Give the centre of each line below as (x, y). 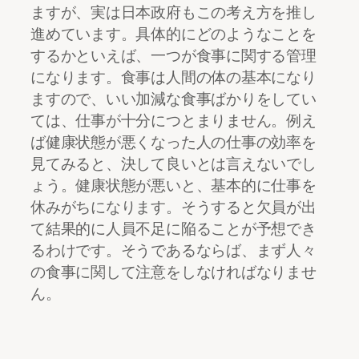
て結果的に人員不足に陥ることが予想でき (173, 229)
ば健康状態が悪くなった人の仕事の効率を (173, 142)
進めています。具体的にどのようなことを (173, 34)
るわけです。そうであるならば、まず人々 (173, 250)
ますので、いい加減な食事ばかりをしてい (173, 99)
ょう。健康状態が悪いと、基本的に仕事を (173, 186)
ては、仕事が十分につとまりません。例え (173, 121)
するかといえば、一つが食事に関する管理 (173, 56)
